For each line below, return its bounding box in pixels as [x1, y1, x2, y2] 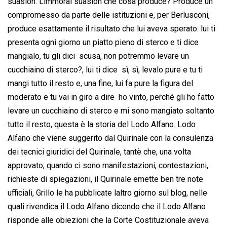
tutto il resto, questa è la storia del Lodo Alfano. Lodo [8, 120, 196, 130]
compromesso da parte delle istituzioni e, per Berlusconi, [8, 10, 210, 20]
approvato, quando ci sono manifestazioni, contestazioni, [8, 161, 208, 171]
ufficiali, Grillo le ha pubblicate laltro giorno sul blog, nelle [8, 188, 207, 198]
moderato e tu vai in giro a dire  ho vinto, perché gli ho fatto [8, 92, 214, 102]
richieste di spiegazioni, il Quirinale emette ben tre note [8, 174, 203, 184]
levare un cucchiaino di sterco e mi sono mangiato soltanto [8, 106, 214, 116]
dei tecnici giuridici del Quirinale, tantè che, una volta [8, 147, 191, 157]
